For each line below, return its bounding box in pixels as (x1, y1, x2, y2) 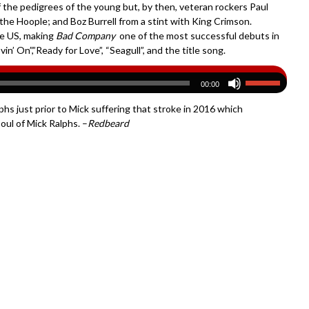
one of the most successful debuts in (115, 29, 279, 41)
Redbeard (88, 117, 129, 129)
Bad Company (56, 29, 115, 41)
